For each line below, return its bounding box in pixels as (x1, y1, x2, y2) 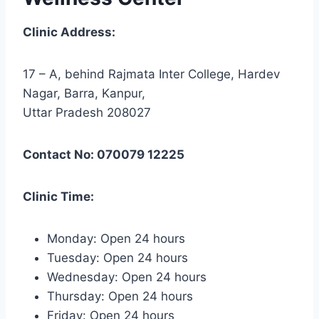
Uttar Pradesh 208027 (23, 105, 151, 120)
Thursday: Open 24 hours (47, 288, 193, 303)
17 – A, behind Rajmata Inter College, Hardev (23, 66, 280, 81)
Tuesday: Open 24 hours (47, 250, 188, 265)
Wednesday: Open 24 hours (47, 269, 206, 284)
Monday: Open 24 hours (47, 231, 185, 246)
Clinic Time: (23, 189, 94, 204)
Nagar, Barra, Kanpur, (23, 85, 145, 100)
